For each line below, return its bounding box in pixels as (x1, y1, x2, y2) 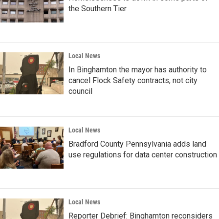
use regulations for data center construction (68, 150, 217, 160)
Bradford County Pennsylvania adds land (68, 139, 206, 149)
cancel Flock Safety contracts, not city (68, 76, 197, 86)
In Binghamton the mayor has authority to (68, 65, 207, 75)
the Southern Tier (68, 4, 127, 14)
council (68, 87, 92, 96)
